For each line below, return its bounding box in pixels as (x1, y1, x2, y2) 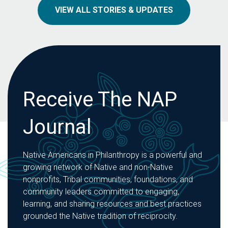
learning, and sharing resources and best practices (23, 199, 202, 209)
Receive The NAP (23, 88, 177, 112)
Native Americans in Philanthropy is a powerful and (23, 150, 202, 160)
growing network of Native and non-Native (23, 162, 173, 173)
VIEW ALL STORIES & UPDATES (55, 5, 173, 15)
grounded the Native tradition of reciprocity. (23, 211, 178, 221)
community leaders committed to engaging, (23, 187, 179, 197)
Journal (23, 115, 92, 139)
